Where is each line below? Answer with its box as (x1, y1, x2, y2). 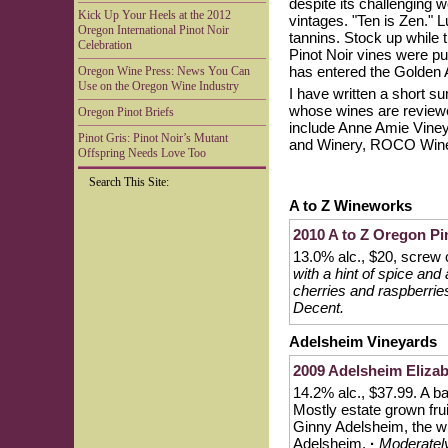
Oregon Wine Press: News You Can (78, 64, 250, 78)
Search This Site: (89, 175, 169, 189)
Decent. (293, 299, 344, 316)
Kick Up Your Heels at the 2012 (78, 8, 231, 22)
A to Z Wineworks (289, 197, 412, 214)
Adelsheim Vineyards (289, 333, 437, 350)
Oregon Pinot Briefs (78, 105, 174, 119)
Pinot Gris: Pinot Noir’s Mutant (78, 131, 228, 145)
